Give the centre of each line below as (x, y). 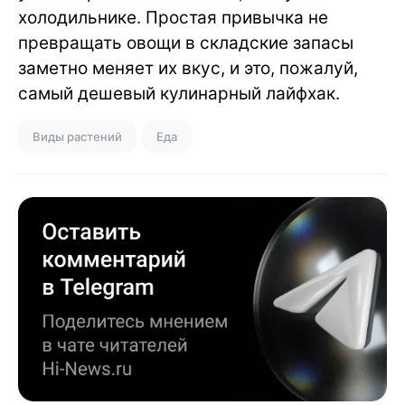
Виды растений (77, 137)
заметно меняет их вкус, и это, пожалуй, (188, 69)
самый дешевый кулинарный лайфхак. (179, 94)
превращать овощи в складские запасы (186, 43)
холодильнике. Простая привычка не (173, 18)
